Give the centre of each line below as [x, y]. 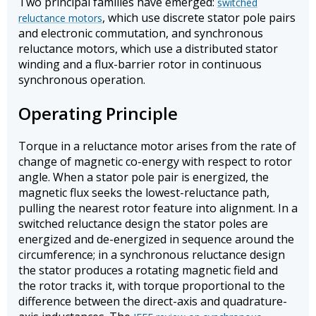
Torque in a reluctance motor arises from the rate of [157, 146]
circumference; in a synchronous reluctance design [152, 255]
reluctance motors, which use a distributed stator [148, 48]
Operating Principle [98, 113]
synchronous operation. [82, 79]
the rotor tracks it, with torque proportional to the [152, 286]
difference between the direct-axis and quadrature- [153, 302]
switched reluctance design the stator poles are [143, 224]
